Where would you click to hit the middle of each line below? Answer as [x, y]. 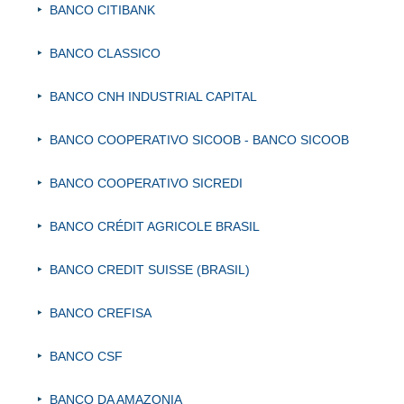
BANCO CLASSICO [105, 54]
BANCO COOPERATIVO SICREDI [146, 184]
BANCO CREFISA [101, 313]
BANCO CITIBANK [102, 10]
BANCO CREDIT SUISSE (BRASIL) [150, 270]
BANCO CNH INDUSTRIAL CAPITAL [153, 97]
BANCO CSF [86, 357]
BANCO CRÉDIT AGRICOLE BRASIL [155, 227]
